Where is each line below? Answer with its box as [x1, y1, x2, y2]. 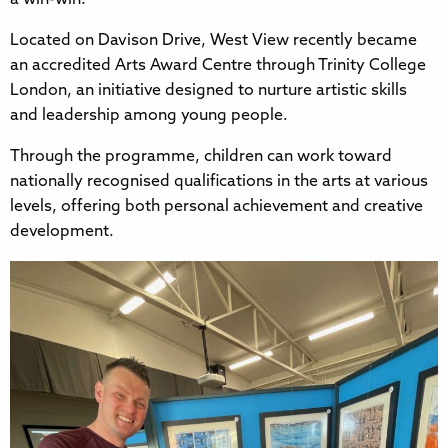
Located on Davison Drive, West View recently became [10, 32, 417, 49]
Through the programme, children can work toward [10, 148, 392, 165]
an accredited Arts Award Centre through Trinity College [10, 57, 426, 74]
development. [10, 223, 114, 240]
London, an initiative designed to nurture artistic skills [10, 82, 407, 99]
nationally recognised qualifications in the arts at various [10, 173, 428, 190]
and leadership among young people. [10, 107, 288, 124]
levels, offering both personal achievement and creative [10, 198, 423, 215]
